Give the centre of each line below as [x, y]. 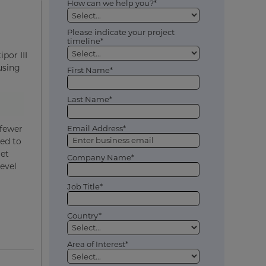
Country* [84, 215]
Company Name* [100, 157]
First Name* [90, 70]
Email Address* [96, 128]
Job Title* [85, 186]
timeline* [85, 41]
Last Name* [89, 99]
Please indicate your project [121, 32]
